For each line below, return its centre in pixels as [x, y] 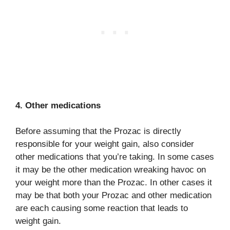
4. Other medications [58, 105]
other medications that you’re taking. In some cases [115, 157]
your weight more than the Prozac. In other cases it [114, 183]
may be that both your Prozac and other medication [113, 195]
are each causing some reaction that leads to [102, 208]
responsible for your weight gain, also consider [105, 144]
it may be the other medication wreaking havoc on [111, 170]
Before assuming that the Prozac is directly [98, 131]
